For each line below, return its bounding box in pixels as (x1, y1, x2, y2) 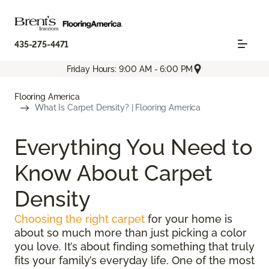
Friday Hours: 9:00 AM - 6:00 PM (66, 64, 193, 74)
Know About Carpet (14, 160, 213, 186)
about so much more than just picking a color (14, 226, 247, 240)
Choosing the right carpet (14, 213, 145, 226)
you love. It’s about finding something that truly (14, 240, 255, 253)
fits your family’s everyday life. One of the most (14, 254, 255, 267)
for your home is (145, 213, 232, 226)
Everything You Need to (14, 134, 253, 160)
